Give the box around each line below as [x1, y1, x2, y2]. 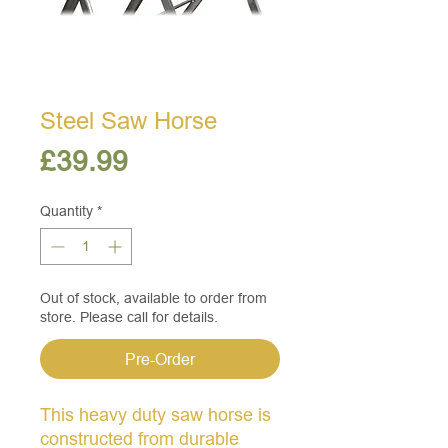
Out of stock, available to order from [40, 290, 267, 307]
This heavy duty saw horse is [40, 404, 271, 426]
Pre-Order [125, 350, 195, 369]
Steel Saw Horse [40, 108, 217, 136]
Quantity [40, 203, 93, 220]
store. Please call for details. [40, 309, 218, 326]
